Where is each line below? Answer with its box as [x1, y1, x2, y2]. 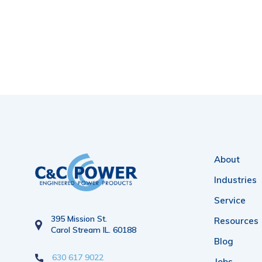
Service [214, 194, 246, 206]
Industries [214, 174, 257, 185]
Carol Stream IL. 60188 [51, 225, 136, 236]
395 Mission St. [51, 213, 107, 225]
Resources [214, 215, 258, 226]
